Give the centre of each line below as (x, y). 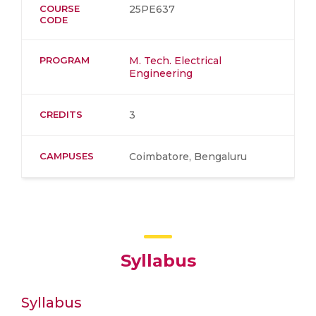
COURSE (60, 8)
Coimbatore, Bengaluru (188, 157)
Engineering (161, 73)
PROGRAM (65, 60)
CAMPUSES (67, 156)
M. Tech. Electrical (175, 61)
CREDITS (61, 114)
